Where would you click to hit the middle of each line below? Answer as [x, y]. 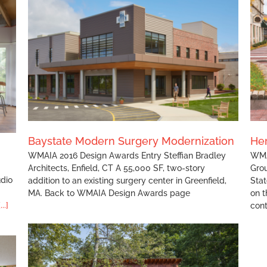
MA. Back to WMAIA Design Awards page [109, 193]
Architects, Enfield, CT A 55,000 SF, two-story [117, 168]
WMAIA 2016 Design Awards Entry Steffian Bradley [127, 155]
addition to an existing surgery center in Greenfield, [127, 180]
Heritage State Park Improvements [145, 53]
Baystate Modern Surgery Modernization [131, 141]
